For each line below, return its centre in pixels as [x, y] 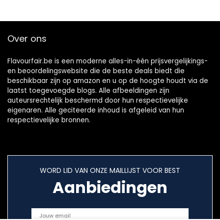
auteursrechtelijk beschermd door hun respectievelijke [98, 100]
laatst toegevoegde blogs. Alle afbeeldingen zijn [88, 90]
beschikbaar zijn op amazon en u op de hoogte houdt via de [108, 81]
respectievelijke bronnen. [49, 120]
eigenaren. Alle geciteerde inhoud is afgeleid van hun [96, 110]
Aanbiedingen [110, 187]
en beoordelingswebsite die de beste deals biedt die [96, 71]
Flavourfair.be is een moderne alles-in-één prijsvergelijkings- [108, 61]
